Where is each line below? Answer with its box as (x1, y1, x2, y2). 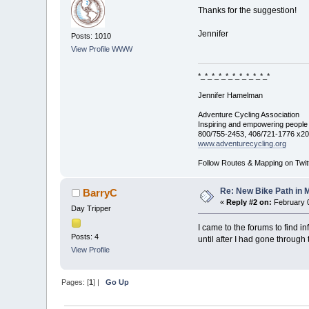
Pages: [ (61, 277, 90, 286)
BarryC (82, 187, 117, 199)
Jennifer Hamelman (197, 91, 263, 100)
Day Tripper (71, 204, 112, 213)
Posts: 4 (71, 232, 99, 241)
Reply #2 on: (226, 198, 272, 207)
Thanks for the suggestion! (197, 6, 297, 15)
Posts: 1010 (71, 31, 112, 40)
